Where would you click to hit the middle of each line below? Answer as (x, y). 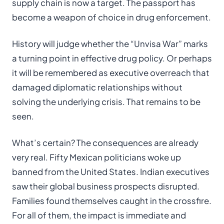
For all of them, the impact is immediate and (99, 215)
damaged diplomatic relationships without (97, 87)
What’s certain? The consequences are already (105, 143)
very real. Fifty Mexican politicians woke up (96, 157)
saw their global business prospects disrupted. (106, 186)
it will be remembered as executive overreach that (111, 73)
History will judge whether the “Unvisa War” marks (110, 44)
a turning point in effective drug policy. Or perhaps (112, 58)
